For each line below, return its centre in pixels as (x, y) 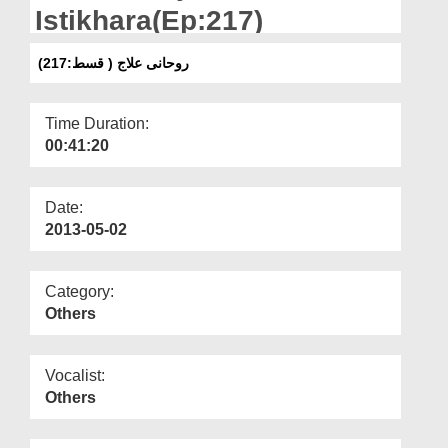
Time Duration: (97, 123)
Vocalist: (75, 375)
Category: (79, 291)
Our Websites (62, 47)
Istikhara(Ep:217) (149, 20)
